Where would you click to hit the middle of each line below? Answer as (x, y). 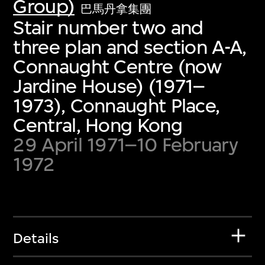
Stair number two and (108, 27)
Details (36, 239)
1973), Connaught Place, (117, 105)
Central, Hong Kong (98, 125)
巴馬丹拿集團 (116, 9)
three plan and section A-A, (130, 47)
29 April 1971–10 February (125, 144)
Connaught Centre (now (117, 66)
